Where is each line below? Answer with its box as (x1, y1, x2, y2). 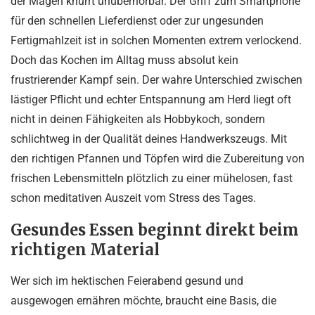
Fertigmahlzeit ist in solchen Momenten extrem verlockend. (11, 33, 302, 47)
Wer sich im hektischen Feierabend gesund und (11, 274, 243, 288)
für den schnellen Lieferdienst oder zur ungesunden (11, 13, 264, 27)
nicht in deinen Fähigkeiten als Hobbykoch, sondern (11, 112, 265, 126)
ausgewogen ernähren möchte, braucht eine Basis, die (11, 293, 276, 307)
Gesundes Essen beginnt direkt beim (11, 219, 299, 240)
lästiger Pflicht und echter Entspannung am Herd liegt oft (11, 92, 291, 106)
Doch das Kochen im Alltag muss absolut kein (11, 53, 238, 67)
